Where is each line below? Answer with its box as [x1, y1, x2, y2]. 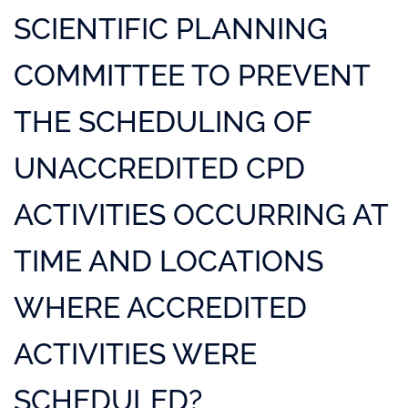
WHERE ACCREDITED [14, 291, 307, 324]
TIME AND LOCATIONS [14, 244, 323, 278]
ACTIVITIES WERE [14, 337, 257, 371]
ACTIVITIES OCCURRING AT [14, 198, 388, 231]
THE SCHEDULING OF [14, 105, 311, 138]
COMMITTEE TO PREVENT [14, 58, 370, 92]
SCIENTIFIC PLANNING [14, 12, 328, 46]
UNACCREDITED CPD [14, 151, 305, 185]
